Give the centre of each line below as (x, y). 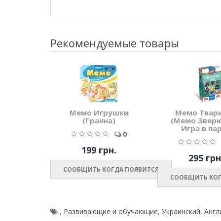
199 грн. (99, 150)
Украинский (181, 212)
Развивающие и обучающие (111, 212)
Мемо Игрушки (99, 113)
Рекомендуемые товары (115, 43)
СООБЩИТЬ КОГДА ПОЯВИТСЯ (111, 170)
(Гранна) (99, 121)
